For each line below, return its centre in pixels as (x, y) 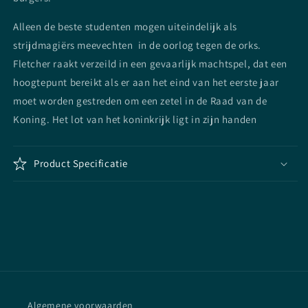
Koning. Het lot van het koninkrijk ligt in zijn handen (135, 120)
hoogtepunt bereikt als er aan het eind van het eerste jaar (146, 82)
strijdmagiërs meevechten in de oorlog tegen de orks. (137, 45)
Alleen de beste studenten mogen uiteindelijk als (125, 27)
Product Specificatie (81, 164)
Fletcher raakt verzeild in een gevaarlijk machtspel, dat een (151, 64)
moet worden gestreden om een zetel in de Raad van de (140, 101)
